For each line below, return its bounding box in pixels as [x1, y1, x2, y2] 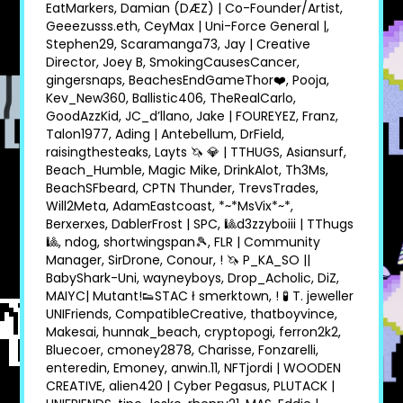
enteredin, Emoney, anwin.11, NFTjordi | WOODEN [46, 359, 342, 377]
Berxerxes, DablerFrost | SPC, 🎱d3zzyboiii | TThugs [46, 215, 354, 233]
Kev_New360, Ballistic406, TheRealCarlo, [46, 89, 297, 107]
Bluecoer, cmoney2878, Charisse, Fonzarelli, [46, 341, 319, 359]
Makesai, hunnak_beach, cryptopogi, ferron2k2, [46, 323, 342, 341]
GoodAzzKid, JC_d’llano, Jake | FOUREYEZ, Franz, [46, 107, 339, 125]
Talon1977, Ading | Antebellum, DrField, [46, 125, 285, 143]
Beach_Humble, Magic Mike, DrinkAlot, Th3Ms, [46, 161, 329, 179]
